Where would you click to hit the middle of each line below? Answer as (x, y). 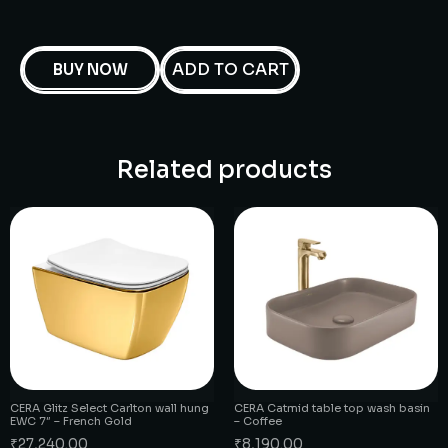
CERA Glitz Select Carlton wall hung (109, 408)
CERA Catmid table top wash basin (332, 408)
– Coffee (258, 421)
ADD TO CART (230, 69)
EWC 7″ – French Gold (71, 421)
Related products (224, 169)
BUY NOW (90, 69)
